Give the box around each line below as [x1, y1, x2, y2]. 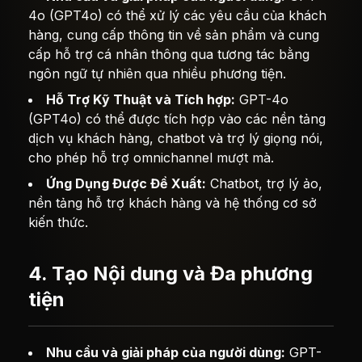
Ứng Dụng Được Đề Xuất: [46, 175, 207, 192]
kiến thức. [28, 214, 89, 230]
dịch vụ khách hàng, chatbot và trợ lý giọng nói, [28, 130, 324, 146]
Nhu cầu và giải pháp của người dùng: [46, 344, 286, 360]
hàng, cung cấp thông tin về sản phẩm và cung [28, 27, 320, 43]
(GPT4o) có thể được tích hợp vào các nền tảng [28, 111, 326, 127]
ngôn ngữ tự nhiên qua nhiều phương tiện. [28, 65, 287, 82]
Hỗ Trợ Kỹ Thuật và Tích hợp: [46, 91, 236, 107]
